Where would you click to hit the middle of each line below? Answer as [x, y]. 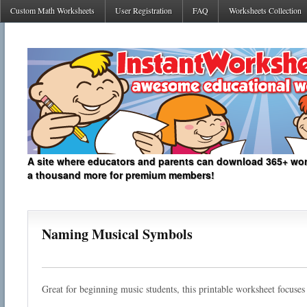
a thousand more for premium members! [121, 175]
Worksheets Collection [265, 11]
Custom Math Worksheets [53, 11]
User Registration [144, 11]
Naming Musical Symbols [117, 234]
